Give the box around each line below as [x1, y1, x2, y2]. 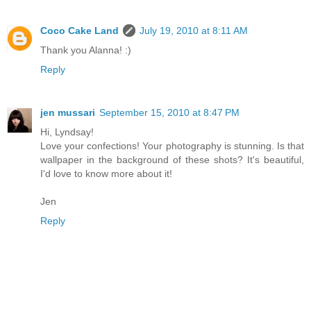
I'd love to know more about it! [40, 168, 172, 180]
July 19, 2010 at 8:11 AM [140, 25, 248, 37]
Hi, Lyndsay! [40, 126, 94, 138]
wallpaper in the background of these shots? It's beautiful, [40, 154, 304, 166]
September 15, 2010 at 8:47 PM [99, 107, 239, 119]
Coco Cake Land [40, 25, 119, 37]
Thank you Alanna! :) [40, 44, 131, 56]
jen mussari [40, 107, 95, 119]
